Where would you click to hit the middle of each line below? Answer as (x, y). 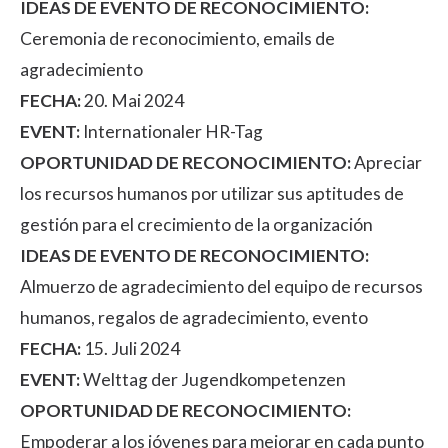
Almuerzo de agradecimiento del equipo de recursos (221, 286)
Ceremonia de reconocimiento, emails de (177, 38)
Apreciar (386, 162)
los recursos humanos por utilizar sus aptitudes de (212, 193)
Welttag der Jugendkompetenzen (213, 379)
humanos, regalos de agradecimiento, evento (194, 317)
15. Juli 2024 (130, 348)
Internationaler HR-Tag (171, 131)
